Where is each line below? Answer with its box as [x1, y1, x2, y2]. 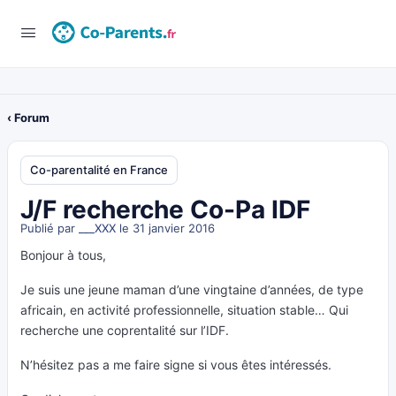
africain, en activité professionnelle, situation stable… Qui [20, 302, 348, 317]
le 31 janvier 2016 [116, 221, 215, 235]
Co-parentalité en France [30, 163, 168, 177]
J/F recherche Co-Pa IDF [20, 194, 310, 225]
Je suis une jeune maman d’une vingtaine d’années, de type [20, 282, 363, 297]
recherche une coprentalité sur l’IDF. [20, 323, 229, 338]
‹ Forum [7, 110, 49, 125]
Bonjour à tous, [20, 247, 106, 263]
